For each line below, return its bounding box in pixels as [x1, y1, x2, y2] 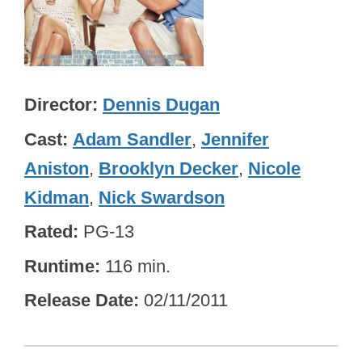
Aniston [24, 158, 89, 179]
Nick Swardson [99, 187, 225, 208]
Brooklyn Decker [99, 158, 238, 179]
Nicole [248, 158, 301, 179]
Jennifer [201, 128, 269, 149]
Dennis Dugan [103, 94, 220, 115]
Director [24, 94, 92, 115]
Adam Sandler [73, 128, 192, 149]
